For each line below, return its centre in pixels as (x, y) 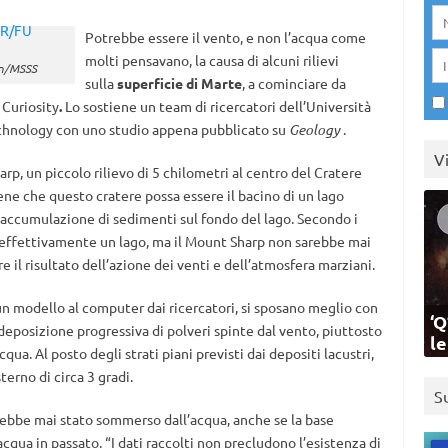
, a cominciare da (293, 83)
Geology (314, 129)
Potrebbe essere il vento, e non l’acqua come (225, 37)
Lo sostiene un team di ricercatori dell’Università (217, 106)
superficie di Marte (179, 83)
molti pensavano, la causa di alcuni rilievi (211, 60)
